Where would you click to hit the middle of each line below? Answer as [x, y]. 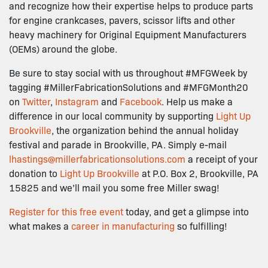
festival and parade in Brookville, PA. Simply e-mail [118, 144]
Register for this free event [66, 211]
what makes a [40, 226]
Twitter [36, 101]
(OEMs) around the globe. [63, 48]
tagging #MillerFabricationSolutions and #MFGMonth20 [129, 87]
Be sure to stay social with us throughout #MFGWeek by [128, 72]
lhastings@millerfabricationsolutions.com [97, 159]
